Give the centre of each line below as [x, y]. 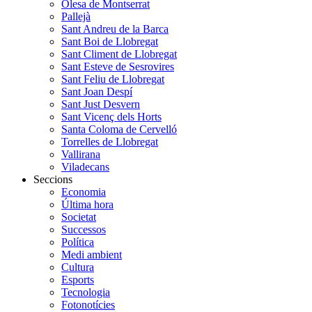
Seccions [53, 179]
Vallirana [81, 154]
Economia [84, 192]
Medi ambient [92, 254]
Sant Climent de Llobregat [119, 54]
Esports [78, 279]
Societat [79, 217]
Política [78, 242]
